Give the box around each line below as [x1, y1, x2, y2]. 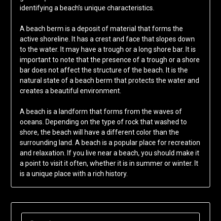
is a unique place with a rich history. [19, 170, 128, 178]
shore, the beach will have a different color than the [19, 128, 179, 137]
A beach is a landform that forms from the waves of [19, 108, 182, 116]
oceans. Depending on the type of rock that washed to [19, 118, 187, 126]
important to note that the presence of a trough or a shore [19, 56, 200, 64]
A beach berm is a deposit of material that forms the [19, 25, 183, 33]
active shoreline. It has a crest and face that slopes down [19, 35, 195, 43]
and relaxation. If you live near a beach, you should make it [19, 149, 199, 157]
